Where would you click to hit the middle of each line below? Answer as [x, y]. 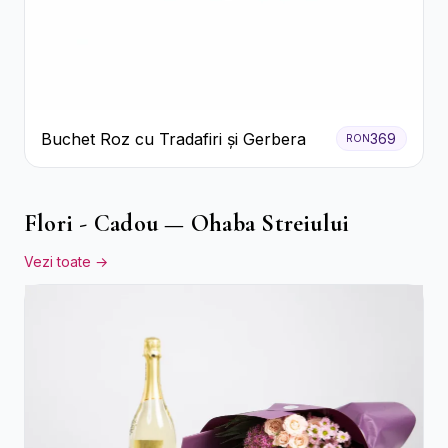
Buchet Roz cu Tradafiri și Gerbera [173, 138]
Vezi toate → [66, 262]
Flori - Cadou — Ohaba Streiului [187, 224]
